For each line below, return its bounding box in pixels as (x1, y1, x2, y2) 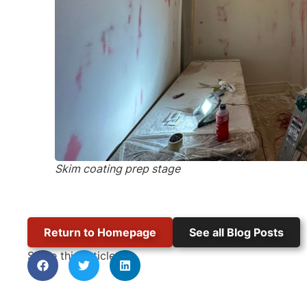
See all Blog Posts (189, 225, 284, 239)
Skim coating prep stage (55, 161, 180, 175)
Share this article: (27, 249, 118, 263)
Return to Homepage (44, 225, 156, 239)
